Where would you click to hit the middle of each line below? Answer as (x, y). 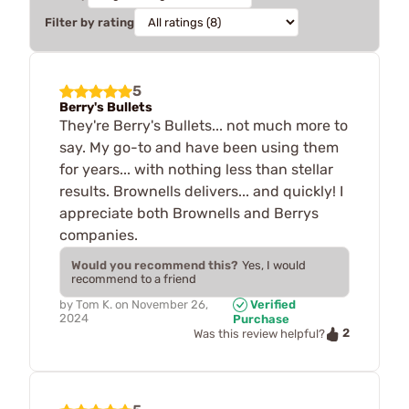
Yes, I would (274, 265)
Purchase (261, 320)
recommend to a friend (134, 278)
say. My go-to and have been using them (199, 147)
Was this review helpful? (259, 334)
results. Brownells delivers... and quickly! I (201, 191)
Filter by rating (89, 22)
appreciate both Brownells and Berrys (189, 213)
